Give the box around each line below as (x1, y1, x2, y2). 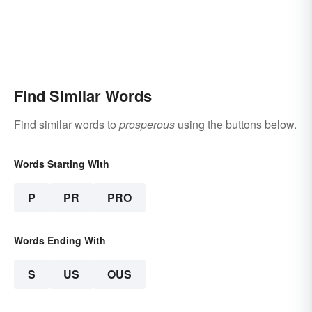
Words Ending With (14, 233, 106, 247)
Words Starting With (14, 156, 109, 171)
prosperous (119, 116, 175, 132)
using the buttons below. (175, 116, 297, 132)
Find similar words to (14, 116, 119, 132)
